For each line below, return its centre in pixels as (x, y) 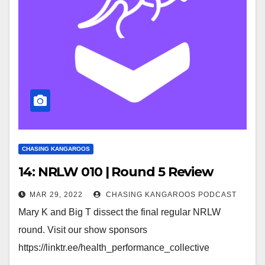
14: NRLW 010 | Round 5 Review (116, 172)
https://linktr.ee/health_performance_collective (114, 248)
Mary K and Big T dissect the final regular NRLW (119, 212)
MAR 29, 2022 (56, 195)
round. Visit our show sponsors (83, 230)
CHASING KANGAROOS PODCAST (170, 195)
